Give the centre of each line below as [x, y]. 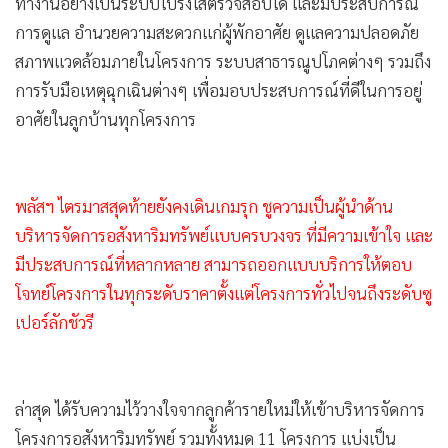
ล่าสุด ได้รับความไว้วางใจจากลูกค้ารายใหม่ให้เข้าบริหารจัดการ [220, 409]
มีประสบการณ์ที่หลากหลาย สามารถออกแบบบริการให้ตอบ [213, 264]
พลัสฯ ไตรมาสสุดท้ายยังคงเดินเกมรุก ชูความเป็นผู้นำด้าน [204, 206]
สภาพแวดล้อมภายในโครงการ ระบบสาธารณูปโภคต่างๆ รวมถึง [223, 61]
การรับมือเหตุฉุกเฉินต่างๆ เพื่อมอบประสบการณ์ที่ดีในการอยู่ [218, 90]
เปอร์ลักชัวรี [54, 322]
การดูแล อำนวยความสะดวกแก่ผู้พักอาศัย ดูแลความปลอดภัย [217, 32]
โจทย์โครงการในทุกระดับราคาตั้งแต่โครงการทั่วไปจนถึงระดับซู [223, 293]
